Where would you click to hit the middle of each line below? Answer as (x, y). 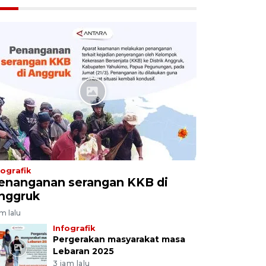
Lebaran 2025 (83, 251)
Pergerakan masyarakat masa (119, 239)
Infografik (74, 228)
